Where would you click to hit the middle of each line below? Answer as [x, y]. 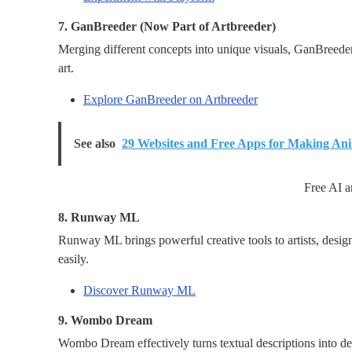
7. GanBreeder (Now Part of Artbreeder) [167, 27]
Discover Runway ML [139, 291]
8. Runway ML [99, 218]
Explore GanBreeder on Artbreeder [170, 100]
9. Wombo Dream [105, 321]
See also [95, 144]
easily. [73, 259]
